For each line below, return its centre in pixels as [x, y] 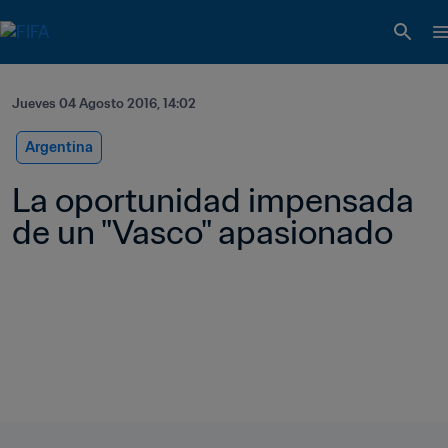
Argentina [59, 147]
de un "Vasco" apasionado [202, 232]
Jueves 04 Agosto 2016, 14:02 [104, 103]
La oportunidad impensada [213, 200]
